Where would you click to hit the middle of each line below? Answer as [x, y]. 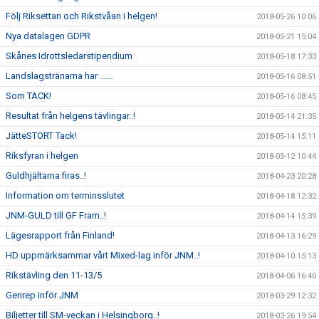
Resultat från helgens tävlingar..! [70, 116]
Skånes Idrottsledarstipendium [69, 56]
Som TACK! [28, 96]
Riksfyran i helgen [42, 156]
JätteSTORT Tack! [41, 136]
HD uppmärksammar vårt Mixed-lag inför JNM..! [103, 256]
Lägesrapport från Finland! [60, 236]
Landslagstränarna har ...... [59, 76]
